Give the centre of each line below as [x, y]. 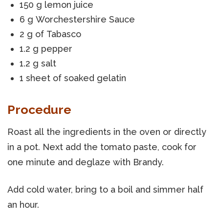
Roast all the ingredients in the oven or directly [107, 131]
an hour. [23, 204]
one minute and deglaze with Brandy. [86, 162]
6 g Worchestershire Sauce [77, 19]
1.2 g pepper [46, 48]
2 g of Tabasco [50, 34]
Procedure [39, 109]
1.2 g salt [38, 63]
